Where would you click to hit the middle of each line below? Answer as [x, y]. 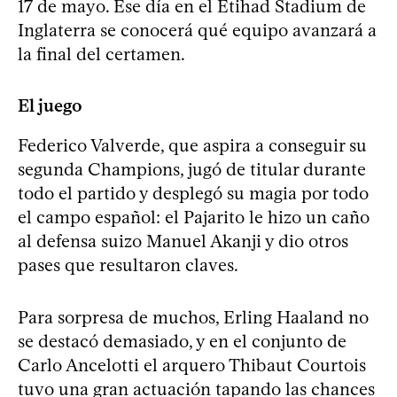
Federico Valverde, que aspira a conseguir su [192, 145]
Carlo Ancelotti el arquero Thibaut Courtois [192, 365]
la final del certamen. [101, 54]
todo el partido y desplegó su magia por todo [193, 193]
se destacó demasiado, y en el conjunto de [182, 341]
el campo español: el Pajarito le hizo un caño [194, 217]
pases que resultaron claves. [128, 265]
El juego [50, 105]
